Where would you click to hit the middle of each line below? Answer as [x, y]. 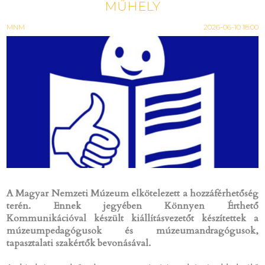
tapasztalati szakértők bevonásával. [79, 243]
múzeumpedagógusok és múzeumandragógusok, [132, 230]
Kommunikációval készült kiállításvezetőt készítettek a [132, 218]
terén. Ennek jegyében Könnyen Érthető [132, 206]
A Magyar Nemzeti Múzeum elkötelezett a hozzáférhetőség [132, 193]
